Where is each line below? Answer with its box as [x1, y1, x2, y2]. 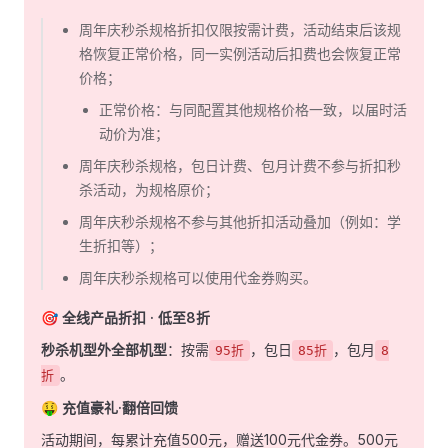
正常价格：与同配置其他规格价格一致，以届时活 [99, 101, 407, 118]
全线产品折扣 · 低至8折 [62, 309, 210, 326]
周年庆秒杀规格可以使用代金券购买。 [79, 269, 317, 286]
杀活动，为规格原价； [79, 181, 219, 198]
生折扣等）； [79, 237, 163, 254]
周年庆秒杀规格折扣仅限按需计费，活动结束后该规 [79, 21, 401, 38]
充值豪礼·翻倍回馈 [62, 399, 178, 416]
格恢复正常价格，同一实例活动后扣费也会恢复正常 [79, 45, 401, 62]
